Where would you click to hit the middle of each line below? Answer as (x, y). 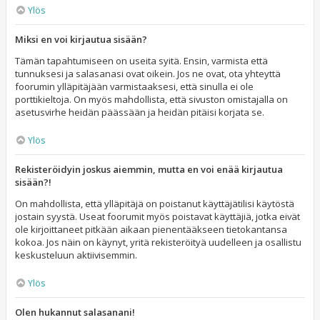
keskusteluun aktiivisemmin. (76, 255)
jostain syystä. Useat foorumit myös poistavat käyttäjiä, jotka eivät (157, 216)
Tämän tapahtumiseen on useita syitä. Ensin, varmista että (141, 61)
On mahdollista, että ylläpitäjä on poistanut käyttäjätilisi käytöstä (155, 204)
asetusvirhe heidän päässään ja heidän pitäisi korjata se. (140, 112)
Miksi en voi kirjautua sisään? (81, 39)
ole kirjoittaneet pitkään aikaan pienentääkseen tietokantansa (151, 229)
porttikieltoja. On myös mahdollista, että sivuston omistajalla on (151, 99)
